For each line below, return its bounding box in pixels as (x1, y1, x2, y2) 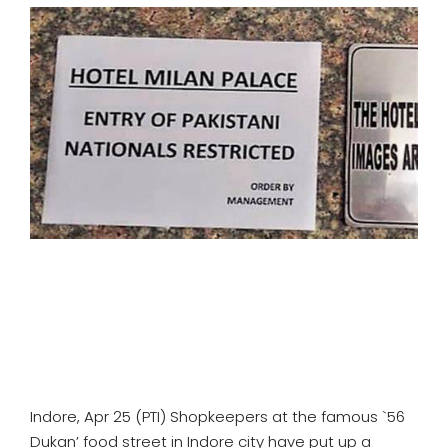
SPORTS (15, 2, 73, 25)
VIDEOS (15, 206, 70, 229)
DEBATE (15, 155, 70, 178)
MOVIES (15, 53, 72, 76)
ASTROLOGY (15, 104, 106, 127)
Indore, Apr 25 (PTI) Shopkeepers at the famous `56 (30, 406, 405, 428)
